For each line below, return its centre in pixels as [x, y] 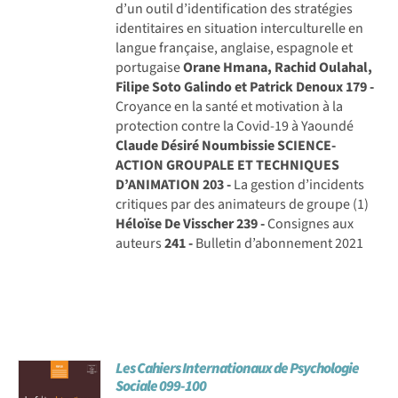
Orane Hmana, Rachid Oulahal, [278, 67]
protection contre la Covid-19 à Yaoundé [235, 126]
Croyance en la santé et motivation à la [230, 106]
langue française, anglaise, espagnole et [235, 48]
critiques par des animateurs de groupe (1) [243, 204]
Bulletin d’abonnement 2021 [279, 243]
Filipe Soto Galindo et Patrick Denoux [230, 87]
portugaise [150, 67]
